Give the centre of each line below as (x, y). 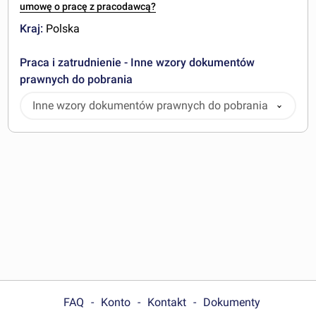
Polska (62, 29)
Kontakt (166, 302)
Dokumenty (231, 302)
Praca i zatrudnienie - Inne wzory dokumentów (138, 63)
